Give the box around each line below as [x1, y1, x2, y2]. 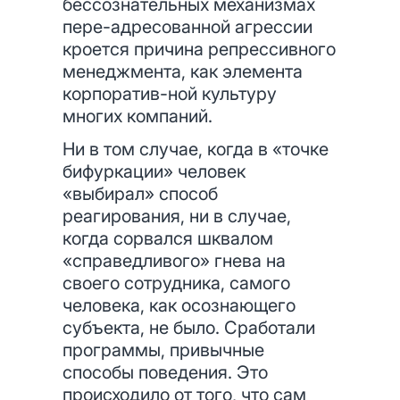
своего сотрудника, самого [62, 272, 290, 294]
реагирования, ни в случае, [62, 205, 291, 227]
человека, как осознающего [62, 295, 296, 316]
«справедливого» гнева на [62, 250, 286, 271]
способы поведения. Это [62, 362, 268, 383]
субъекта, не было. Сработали [62, 317, 315, 338]
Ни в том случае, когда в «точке [62, 138, 329, 160]
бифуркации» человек [62, 161, 246, 182]
